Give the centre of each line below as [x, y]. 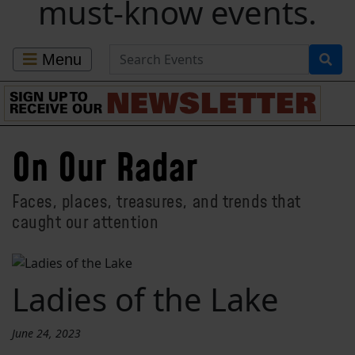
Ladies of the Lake [145, 299]
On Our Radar [105, 166]
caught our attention [86, 221]
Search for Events [161, 53]
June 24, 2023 [46, 333]
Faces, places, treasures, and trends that [157, 201]
